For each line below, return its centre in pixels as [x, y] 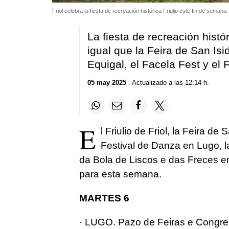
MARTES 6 [104, 198]
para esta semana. [120, 174]
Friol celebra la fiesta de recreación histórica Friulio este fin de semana [140, 10]
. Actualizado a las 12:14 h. [167, 83]
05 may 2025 [107, 83]
